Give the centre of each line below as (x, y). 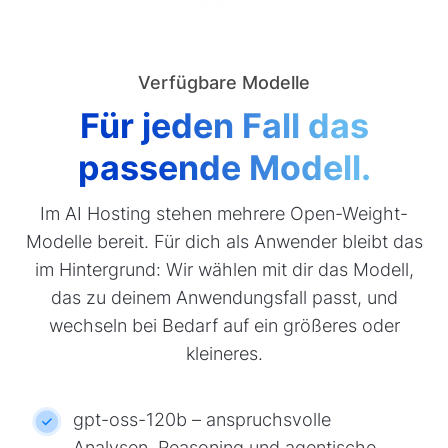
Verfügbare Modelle (224, 83)
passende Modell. (224, 168)
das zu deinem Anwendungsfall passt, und (224, 298)
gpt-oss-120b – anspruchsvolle (201, 419)
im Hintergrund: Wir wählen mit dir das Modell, (224, 270)
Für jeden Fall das (224, 126)
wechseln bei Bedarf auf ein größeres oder (224, 326)
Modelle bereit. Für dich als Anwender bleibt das (224, 242)
